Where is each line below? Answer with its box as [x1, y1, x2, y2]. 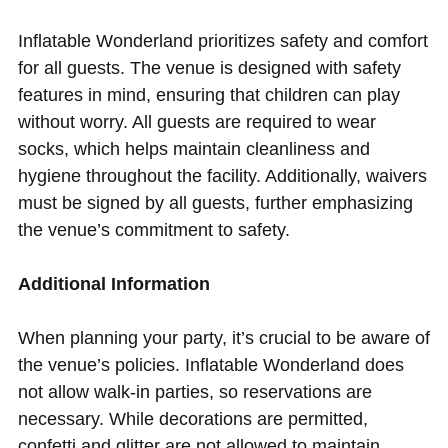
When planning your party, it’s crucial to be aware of [17, 327, 430, 348]
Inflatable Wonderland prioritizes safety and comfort [17, 30, 428, 51]
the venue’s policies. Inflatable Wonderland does [17, 354, 404, 375]
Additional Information [17, 273, 210, 294]
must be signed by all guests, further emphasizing [17, 192, 413, 213]
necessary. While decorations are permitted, [17, 408, 368, 429]
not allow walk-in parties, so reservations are [17, 381, 372, 402]
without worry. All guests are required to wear [17, 111, 376, 132]
